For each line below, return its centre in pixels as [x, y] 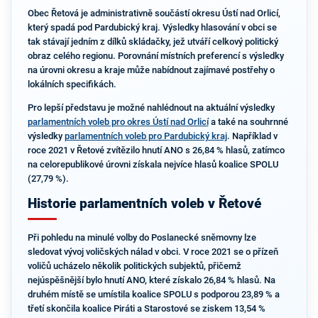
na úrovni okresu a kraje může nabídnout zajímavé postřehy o [151, 70]
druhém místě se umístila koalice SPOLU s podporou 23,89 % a [153, 295]
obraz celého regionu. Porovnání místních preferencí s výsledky [155, 56]
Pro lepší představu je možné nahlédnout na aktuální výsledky [151, 108]
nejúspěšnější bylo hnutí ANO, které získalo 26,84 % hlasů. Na [151, 280]
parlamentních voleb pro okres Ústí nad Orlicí [118, 122]
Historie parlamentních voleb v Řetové [144, 203]
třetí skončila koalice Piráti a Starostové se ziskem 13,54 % [146, 309]
